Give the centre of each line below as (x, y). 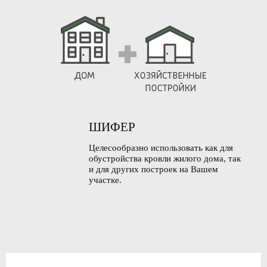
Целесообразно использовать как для (161, 148)
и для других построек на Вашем (154, 169)
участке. (105, 180)
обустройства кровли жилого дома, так (165, 159)
